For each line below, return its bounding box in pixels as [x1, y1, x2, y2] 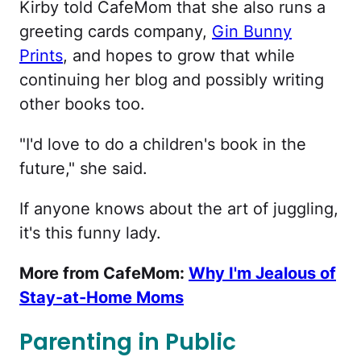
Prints [19, 45, 63, 65]
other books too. [19, 93, 145, 114]
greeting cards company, [19, 21, 212, 41]
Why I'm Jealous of [189, 263, 336, 283]
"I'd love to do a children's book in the [19, 134, 306, 154]
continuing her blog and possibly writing [19, 69, 324, 89]
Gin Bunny [212, 21, 292, 41]
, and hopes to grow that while [63, 45, 295, 65]
